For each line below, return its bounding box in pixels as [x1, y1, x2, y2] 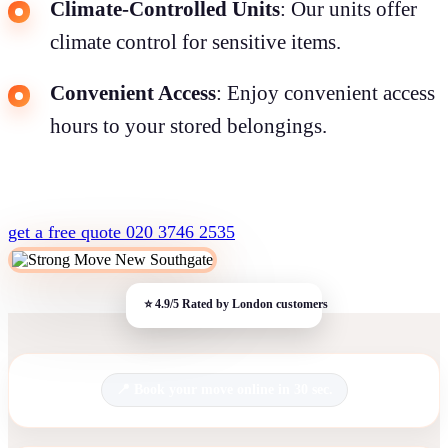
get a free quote [8, 221, 126, 242]
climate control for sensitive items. [50, 29, 341, 54]
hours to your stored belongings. [50, 113, 327, 138]
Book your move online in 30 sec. [133, 382, 333, 398]
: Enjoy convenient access [216, 80, 435, 105]
